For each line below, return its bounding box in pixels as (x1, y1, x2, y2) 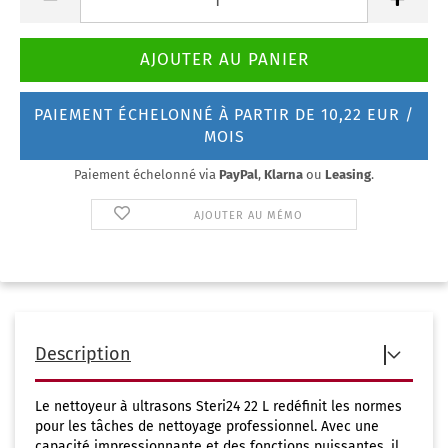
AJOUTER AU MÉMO (193, 209, 303, 222)
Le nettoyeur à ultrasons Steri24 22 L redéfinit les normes (35, 398, 402, 415)
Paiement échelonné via (74, 167, 219, 182)
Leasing (325, 167, 371, 182)
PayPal (219, 167, 258, 182)
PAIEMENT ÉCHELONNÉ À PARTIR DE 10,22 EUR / (34, 105, 414, 124)
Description (35, 343, 131, 365)
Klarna (264, 167, 303, 182)
